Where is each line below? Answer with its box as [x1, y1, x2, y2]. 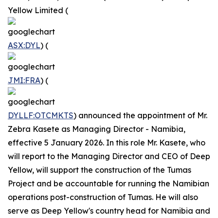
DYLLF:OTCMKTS [8, 110, 73, 120]
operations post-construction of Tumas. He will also [8, 192, 198, 202]
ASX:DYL [8, 40, 40, 50]
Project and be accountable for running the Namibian [8, 179, 209, 188]
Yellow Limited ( [8, 5, 68, 15]
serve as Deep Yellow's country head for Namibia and [8, 206, 210, 216]
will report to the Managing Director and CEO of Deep [8, 151, 210, 161]
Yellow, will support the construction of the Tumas [8, 165, 191, 175]
